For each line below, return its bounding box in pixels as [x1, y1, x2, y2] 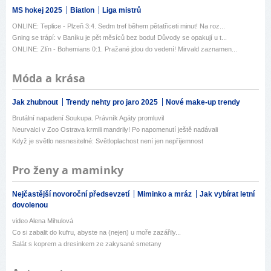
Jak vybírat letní [200, 190, 255, 199]
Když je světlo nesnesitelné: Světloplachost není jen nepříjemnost [12, 137, 203, 145]
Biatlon [70, 6, 96, 15]
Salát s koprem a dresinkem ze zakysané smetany [12, 240, 162, 248]
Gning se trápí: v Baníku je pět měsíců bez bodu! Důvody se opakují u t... [12, 34, 227, 42]
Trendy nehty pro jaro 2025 [66, 98, 160, 107]
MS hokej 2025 [12, 6, 64, 15]
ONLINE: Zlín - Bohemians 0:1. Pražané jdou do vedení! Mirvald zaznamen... [12, 45, 237, 53]
